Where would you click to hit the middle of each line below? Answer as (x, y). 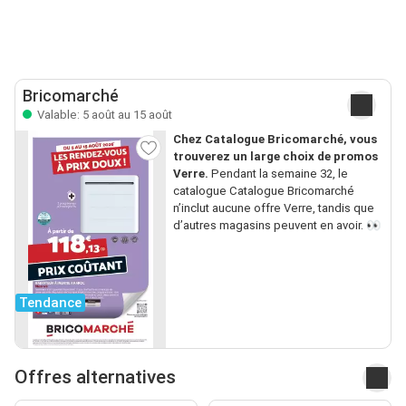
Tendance (50, 302)
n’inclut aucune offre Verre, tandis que (273, 208)
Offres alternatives (95, 377)
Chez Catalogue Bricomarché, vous (275, 139)
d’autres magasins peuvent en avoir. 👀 (276, 225)
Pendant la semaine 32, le (278, 173)
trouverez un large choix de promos (275, 156)
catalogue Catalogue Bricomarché (263, 190)
